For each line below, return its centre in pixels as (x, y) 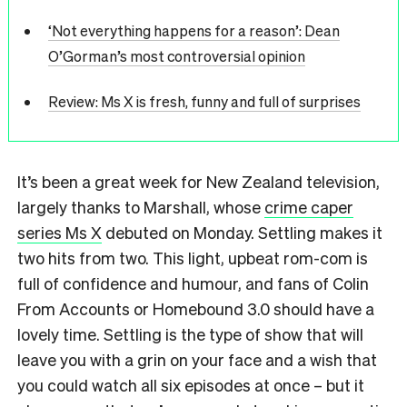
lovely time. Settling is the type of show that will (190, 334)
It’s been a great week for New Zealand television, (199, 182)
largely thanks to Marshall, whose (141, 207)
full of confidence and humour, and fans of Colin (193, 283)
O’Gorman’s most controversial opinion (176, 55)
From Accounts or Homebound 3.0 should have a (196, 309)
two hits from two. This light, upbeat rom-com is (193, 258)
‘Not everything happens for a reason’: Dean (194, 30)
